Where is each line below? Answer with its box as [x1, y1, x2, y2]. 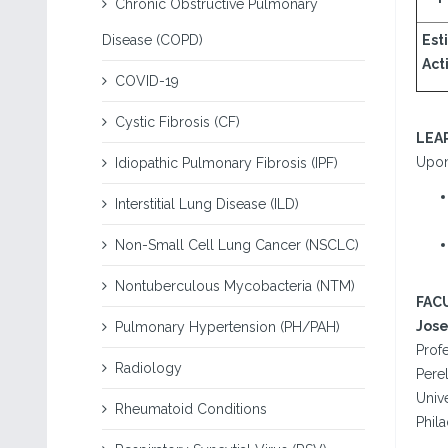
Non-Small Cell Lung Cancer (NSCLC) [115, 237, 359, 253]
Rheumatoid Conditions [115, 401, 267, 417]
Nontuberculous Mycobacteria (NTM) [115, 278, 355, 294]
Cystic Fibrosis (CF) [115, 114, 240, 130]
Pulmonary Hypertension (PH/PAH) [115, 319, 340, 335]
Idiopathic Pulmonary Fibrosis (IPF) [115, 155, 338, 171]
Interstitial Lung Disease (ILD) [115, 196, 299, 212]
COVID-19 [115, 73, 179, 89]
